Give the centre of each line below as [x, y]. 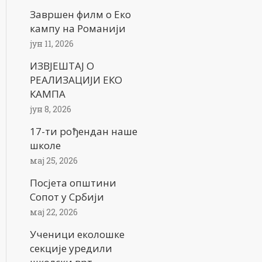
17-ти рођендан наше [84, 131]
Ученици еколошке [77, 234]
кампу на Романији [78, 28]
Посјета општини [73, 183]
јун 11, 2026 [52, 44]
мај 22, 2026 [54, 212]
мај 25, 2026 [54, 161]
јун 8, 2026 [51, 109]
